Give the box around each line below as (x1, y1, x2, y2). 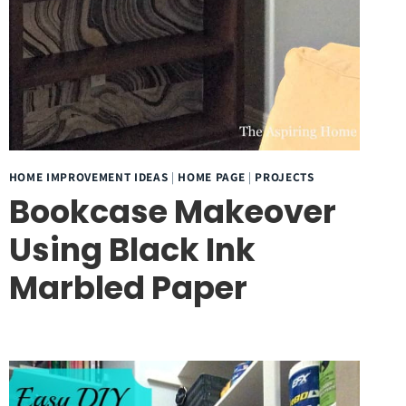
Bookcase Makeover (8, 188, 336, 234)
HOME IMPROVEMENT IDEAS (8, 168, 169, 185)
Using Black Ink (8, 227, 256, 272)
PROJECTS (255, 168, 314, 185)
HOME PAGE (178, 168, 246, 185)
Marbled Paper (8, 265, 247, 310)
